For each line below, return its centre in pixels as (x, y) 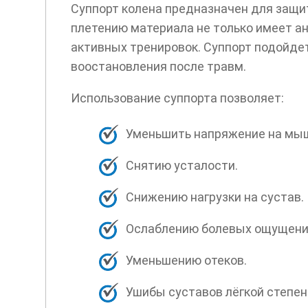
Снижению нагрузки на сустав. (214, 197)
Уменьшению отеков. (186, 261)
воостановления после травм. (158, 67)
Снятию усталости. (181, 166)
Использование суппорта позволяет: (177, 98)
